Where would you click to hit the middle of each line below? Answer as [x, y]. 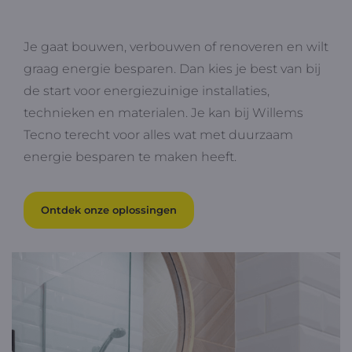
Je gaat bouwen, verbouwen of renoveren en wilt [176, 46]
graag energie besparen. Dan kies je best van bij [172, 68]
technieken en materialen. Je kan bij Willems [163, 112]
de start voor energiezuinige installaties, [147, 90]
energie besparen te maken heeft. [133, 156]
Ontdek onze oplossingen [109, 209]
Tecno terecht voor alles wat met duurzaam [158, 134]
